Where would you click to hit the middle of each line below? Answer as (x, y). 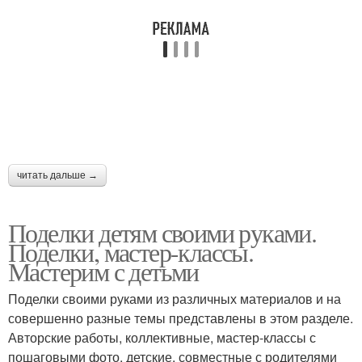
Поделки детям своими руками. (162, 233)
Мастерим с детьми (103, 271)
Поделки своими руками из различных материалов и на (175, 299)
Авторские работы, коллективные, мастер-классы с (162, 338)
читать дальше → (57, 176)
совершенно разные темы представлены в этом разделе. (181, 318)
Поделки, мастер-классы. (131, 252)
